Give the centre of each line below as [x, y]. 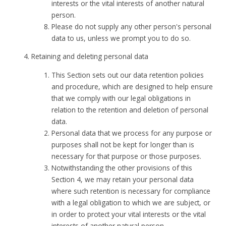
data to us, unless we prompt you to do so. [121, 38]
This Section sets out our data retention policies [128, 75]
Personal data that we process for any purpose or [132, 133]
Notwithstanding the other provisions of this [122, 167]
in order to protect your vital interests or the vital [129, 214]
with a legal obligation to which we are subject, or [131, 202]
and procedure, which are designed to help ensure [132, 86]
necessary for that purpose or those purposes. [127, 156]
